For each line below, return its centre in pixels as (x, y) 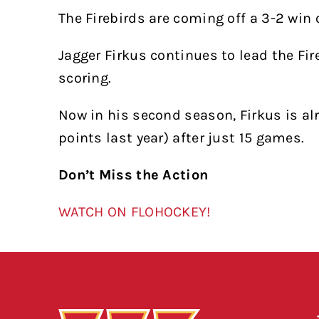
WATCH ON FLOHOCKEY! (135, 212)
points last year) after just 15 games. (181, 138)
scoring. (85, 78)
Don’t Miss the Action (133, 175)
